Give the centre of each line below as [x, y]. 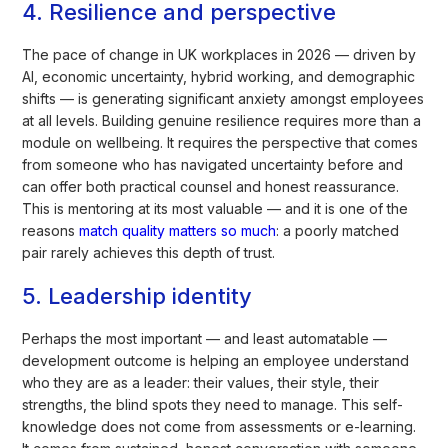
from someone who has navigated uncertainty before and [213, 164]
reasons [51, 230]
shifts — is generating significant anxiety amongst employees [223, 98]
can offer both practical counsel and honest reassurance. [211, 186]
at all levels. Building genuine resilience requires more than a [222, 120]
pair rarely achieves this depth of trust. [149, 252]
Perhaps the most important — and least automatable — [205, 338]
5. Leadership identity [137, 295]
